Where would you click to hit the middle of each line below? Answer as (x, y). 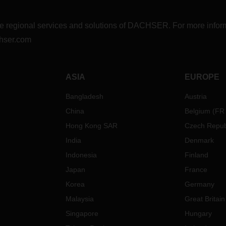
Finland (196, 155)
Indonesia (81, 155)
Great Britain (205, 199)
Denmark (199, 140)
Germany (199, 184)
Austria (195, 96)
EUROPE (202, 77)
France (196, 169)
